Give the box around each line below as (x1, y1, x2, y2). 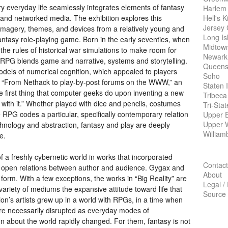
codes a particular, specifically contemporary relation (18, 109, 188, 120)
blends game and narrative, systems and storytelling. (15, 55, 187, 66)
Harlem (203, 3, 226, 13)
